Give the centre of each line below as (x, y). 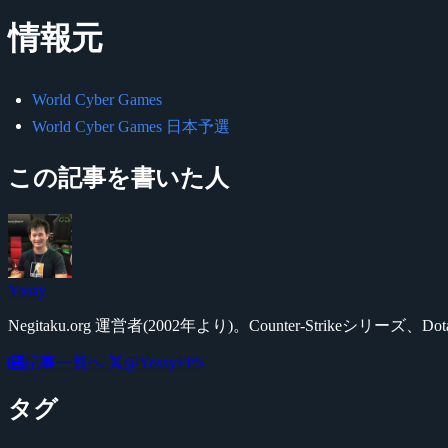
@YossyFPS (164, 362)
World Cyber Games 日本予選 (131, 126)
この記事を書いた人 (118, 177)
